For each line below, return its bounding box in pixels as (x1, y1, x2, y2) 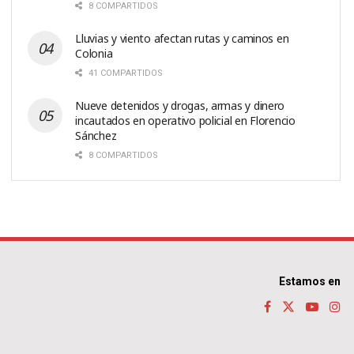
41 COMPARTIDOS (86, 67, 164, 78)
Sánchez (75, 127, 117, 143)
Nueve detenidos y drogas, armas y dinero (75, 97, 285, 113)
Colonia (75, 45, 113, 61)
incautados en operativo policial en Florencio (75, 112, 296, 128)
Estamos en (279, 274, 341, 288)
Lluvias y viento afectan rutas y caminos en (75, 30, 289, 46)
